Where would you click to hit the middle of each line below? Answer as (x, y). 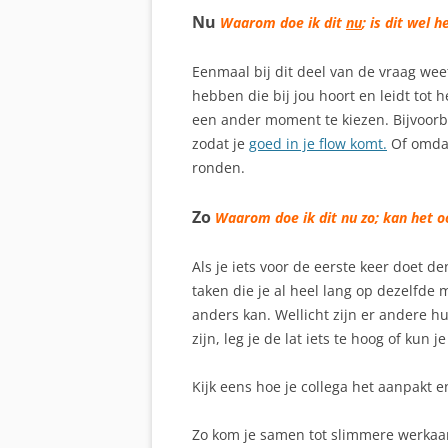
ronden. (218, 167)
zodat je (220, 143)
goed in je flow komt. (318, 143)
